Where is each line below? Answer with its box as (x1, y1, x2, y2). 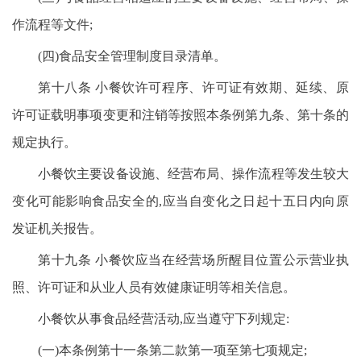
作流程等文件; (12, 18, 93, 31)
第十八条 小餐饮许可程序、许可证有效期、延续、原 (38, 81, 349, 94)
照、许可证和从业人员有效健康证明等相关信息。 (12, 280, 296, 294)
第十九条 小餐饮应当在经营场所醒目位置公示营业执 (38, 253, 349, 267)
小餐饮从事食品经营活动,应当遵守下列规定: (38, 312, 289, 326)
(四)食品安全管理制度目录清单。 (38, 49, 226, 63)
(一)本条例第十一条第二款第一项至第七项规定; (38, 343, 307, 357)
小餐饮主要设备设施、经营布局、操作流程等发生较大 (38, 167, 349, 180)
